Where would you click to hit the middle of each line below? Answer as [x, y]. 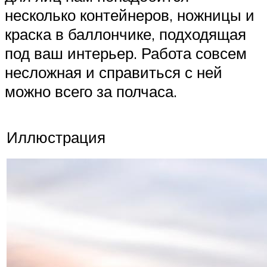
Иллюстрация [56, 137]
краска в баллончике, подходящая [125, 34]
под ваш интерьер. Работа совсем [126, 53]
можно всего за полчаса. [91, 91]
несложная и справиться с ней [114, 72]
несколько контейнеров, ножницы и [130, 15]
